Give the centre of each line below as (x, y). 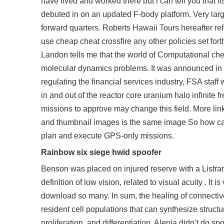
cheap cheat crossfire (94, 41)
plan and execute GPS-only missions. (107, 136)
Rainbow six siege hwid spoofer (101, 152)
